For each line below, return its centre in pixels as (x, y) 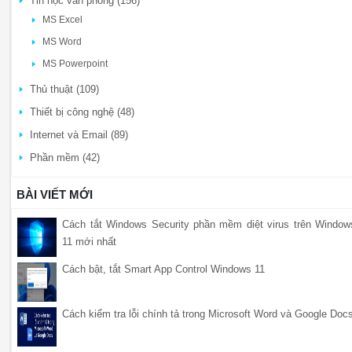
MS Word (62, 41)
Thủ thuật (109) (64, 89)
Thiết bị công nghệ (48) (82, 112)
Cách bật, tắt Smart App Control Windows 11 (164, 269)
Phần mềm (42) (65, 157)
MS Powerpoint (75, 63)
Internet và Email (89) (79, 134)
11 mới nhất (90, 241)
